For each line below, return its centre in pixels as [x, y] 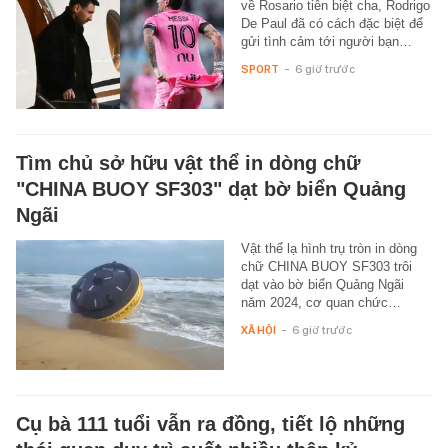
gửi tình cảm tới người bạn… [326, 41]
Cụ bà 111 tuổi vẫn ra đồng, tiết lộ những [210, 423]
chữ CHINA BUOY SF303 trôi [326, 266]
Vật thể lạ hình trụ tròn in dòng [328, 248]
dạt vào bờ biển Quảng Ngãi [322, 284]
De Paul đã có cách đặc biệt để [331, 23]
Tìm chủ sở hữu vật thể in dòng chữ [188, 162]
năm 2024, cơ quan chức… [320, 302]
